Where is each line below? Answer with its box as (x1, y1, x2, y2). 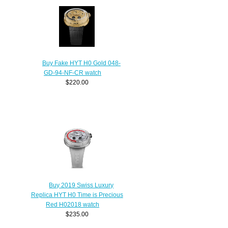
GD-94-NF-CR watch (44, 69, 102, 76)
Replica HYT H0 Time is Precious (31, 191, 123, 198)
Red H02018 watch (46, 201, 100, 208)
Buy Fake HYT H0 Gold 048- (42, 60, 121, 67)
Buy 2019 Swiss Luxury (49, 181, 114, 188)
